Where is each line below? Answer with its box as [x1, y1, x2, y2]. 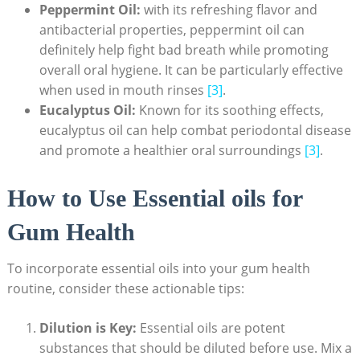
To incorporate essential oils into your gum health [6, 259, 310, 277]
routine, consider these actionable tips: [6, 279, 244, 297]
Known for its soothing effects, [135, 101, 324, 120]
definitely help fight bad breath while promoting [39, 41, 329, 59]
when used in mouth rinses [39, 81, 207, 100]
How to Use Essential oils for [6, 184, 302, 211]
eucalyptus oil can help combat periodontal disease [39, 121, 351, 140]
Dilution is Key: [39, 318, 137, 337]
